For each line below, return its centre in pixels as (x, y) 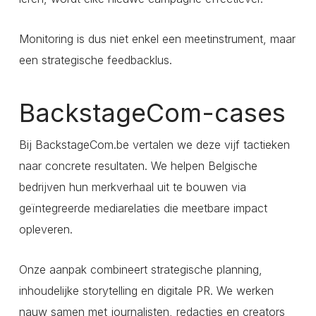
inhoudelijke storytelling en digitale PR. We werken (146, 291)
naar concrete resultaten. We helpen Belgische (138, 166)
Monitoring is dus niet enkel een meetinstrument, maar (157, 39)
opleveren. (45, 230)
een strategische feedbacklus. (95, 60)
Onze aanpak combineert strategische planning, (140, 270)
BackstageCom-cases (152, 113)
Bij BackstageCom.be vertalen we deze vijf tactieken (154, 145)
